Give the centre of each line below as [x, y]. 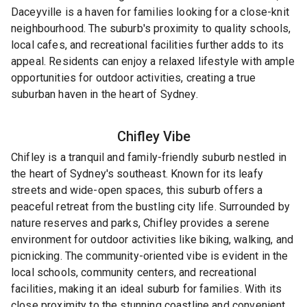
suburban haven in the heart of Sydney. [105, 94]
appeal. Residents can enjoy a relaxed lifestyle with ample [153, 61]
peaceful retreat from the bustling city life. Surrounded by [150, 206]
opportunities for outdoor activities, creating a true [133, 78]
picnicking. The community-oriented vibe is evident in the [150, 256]
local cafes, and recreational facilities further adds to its [148, 45]
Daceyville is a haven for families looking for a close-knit [150, 12]
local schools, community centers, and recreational [134, 272]
